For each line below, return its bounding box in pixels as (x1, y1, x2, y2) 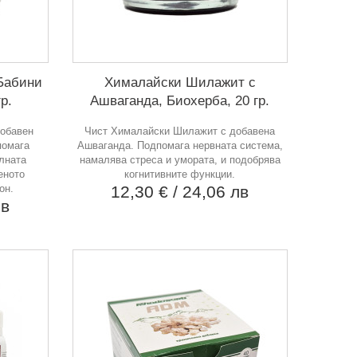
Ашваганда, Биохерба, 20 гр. (90, 92, 270, 108)
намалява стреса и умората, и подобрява (79, 153, 280, 166)
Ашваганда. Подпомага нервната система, (76, 139, 283, 151)
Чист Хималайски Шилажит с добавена (84, 124, 276, 137)
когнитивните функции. (124, 167, 236, 180)
